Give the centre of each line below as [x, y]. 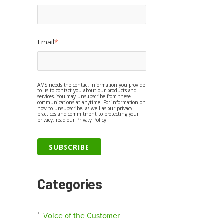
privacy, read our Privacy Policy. [73, 120]
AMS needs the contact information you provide [91, 84]
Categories [70, 184]
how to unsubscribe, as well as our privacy [85, 108]
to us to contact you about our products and [87, 90]
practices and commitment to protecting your [88, 114]
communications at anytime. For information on [92, 102]
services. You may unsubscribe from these [84, 96]
